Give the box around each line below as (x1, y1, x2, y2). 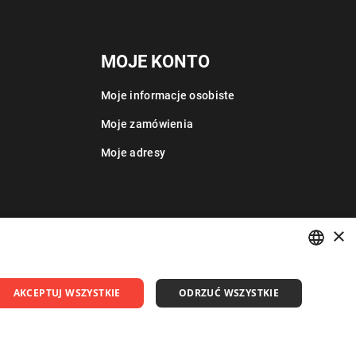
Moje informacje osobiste (101, 89, 235, 103)
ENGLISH (296, 300, 332, 311)
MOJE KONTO (101, 52, 210, 72)
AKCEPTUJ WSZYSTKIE (13, 286, 121, 300)
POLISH (296, 273, 327, 284)
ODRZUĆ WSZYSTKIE (178, 286, 280, 300)
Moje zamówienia (101, 118, 194, 131)
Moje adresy (101, 146, 166, 160)
